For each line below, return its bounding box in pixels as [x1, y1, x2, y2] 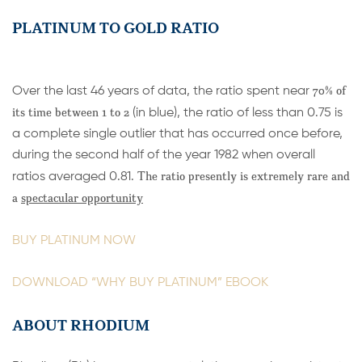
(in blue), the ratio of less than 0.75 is [129, 107, 343, 120]
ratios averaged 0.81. [12, 170, 137, 184]
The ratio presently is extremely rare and [137, 168, 350, 184]
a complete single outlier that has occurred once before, [12, 128, 343, 141]
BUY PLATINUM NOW [12, 234, 136, 248]
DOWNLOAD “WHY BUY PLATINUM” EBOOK [12, 276, 268, 290]
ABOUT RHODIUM [12, 315, 149, 335]
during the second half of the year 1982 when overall [12, 149, 315, 162]
